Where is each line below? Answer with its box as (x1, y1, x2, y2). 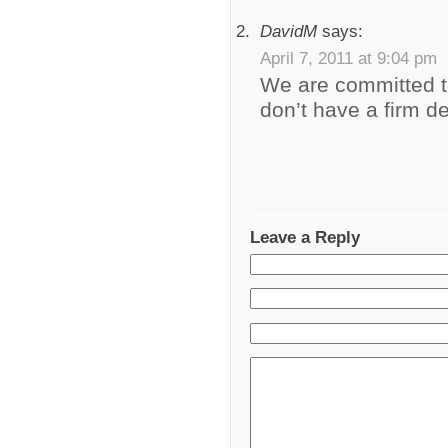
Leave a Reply (250, 227, 360, 248)
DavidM (260, 20, 317, 41)
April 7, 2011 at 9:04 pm (260, 47, 437, 68)
